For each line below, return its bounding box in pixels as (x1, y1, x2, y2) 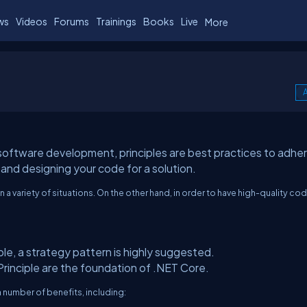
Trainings (96, 14, 136, 27)
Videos (16, 14, 47, 27)
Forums (54, 14, 89, 27)
